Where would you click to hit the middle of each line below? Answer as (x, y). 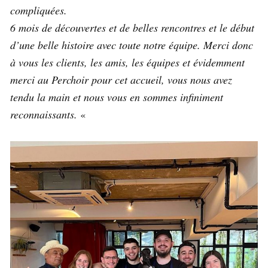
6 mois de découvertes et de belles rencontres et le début (132, 27)
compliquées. (39, 10)
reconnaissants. (44, 114)
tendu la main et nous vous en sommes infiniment (117, 97)
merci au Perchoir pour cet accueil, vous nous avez (121, 79)
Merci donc (228, 45)
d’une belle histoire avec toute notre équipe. (105, 45)
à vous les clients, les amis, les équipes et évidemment (127, 62)
